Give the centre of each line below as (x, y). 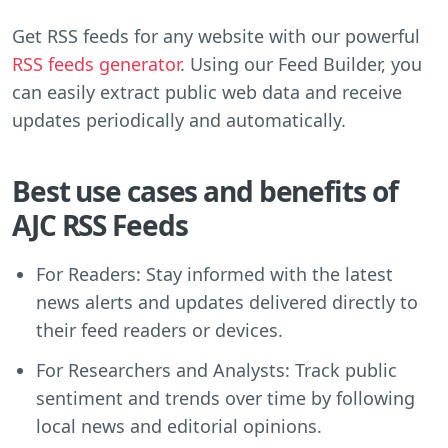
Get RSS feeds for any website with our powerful (216, 35)
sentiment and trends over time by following (225, 397)
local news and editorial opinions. (179, 425)
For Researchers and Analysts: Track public (216, 369)
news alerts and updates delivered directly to (227, 301)
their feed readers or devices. (159, 329)
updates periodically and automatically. (179, 119)
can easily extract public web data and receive (207, 91)
